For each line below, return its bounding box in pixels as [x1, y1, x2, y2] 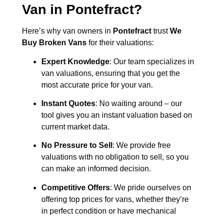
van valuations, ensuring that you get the [41, 69, 180, 77]
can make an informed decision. [41, 164, 151, 173]
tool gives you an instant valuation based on [41, 111, 192, 120]
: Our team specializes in [109, 57, 194, 66]
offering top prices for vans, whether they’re [41, 195, 189, 203]
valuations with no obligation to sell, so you [41, 153, 189, 162]
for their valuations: [87, 38, 154, 47]
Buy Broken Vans [22, 38, 87, 47]
